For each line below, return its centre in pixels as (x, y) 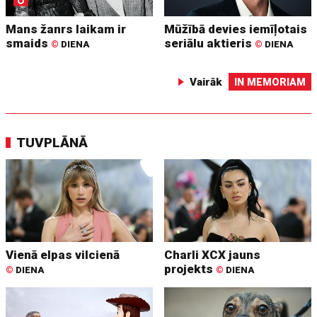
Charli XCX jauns (213, 254)
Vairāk (206, 82)
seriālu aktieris (210, 43)
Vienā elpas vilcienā (63, 254)
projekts (190, 269)
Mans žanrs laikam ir (66, 29)
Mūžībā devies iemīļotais (236, 29)
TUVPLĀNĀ (52, 142)
